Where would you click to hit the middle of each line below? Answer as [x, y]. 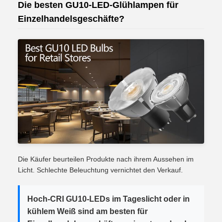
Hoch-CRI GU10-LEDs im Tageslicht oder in [109, 199]
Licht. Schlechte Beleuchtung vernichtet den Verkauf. [100, 170]
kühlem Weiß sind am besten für [87, 211]
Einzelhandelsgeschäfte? [71, 19]
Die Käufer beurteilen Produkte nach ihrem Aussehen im [106, 159]
